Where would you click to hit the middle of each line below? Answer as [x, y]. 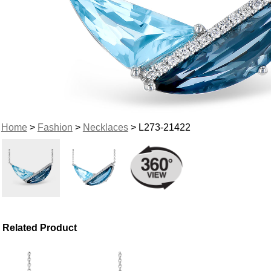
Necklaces [105, 127]
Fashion [55, 127]
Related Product [40, 227]
